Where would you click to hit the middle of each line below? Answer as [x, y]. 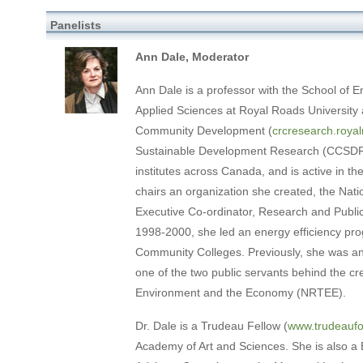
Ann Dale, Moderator [192, 56]
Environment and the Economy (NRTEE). [240, 292]
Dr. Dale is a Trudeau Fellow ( [211, 325]
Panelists [75, 25]
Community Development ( [203, 130]
